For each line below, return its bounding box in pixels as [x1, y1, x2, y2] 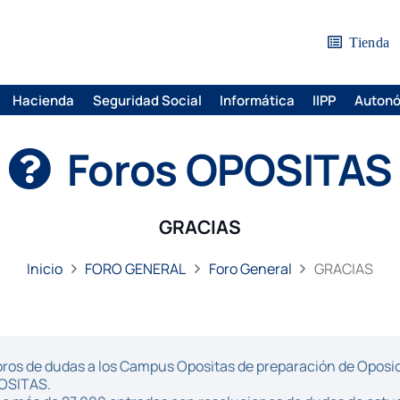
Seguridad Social [92, 90, 202, 110]
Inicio [27, 259, 63, 279]
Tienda [349, 35, 390, 50]
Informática [219, 90, 295, 110]
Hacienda [12, 90, 75, 110]
